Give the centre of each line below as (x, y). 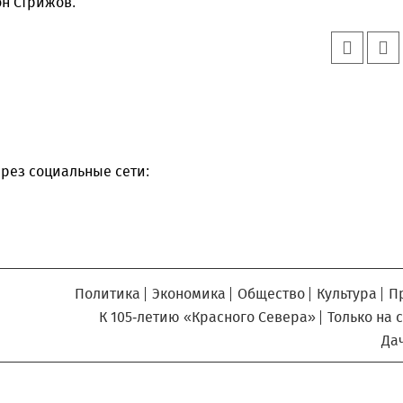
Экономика (189, 294)
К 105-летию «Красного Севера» (207, 318)
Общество (271, 294)
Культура (347, 294)
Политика (107, 294)
